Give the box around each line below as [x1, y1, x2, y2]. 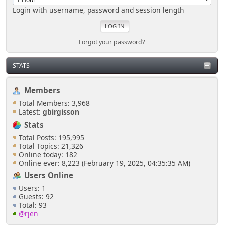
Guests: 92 [18, 192, 54, 202]
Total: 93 [18, 200, 47, 210]
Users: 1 [18, 183, 46, 193]
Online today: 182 [18, 149, 77, 159]
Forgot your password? [79, 37, 145, 46]
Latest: [18, 107, 43, 117]
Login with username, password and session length [13, 5, 185, 15]
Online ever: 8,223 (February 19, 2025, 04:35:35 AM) [18, 158, 190, 168]
